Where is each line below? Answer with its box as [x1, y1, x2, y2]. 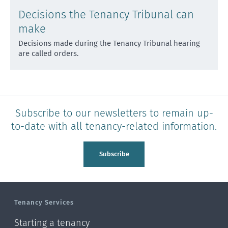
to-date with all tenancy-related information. [11, 120, 217, 132]
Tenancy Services [14, 198, 74, 206]
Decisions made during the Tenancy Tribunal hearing [18, 38, 200, 48]
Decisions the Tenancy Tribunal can [18, 7, 194, 21]
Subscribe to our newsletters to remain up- [15, 106, 213, 119]
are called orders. [18, 48, 78, 58]
